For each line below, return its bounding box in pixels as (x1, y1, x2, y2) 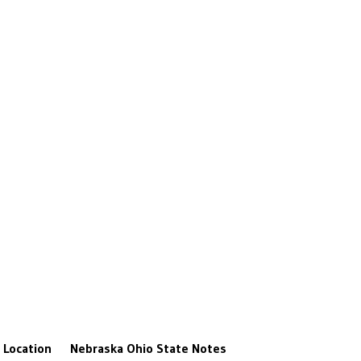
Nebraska (70, 340, 123, 357)
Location (3, 340, 52, 357)
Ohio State (127, 340, 189, 357)
